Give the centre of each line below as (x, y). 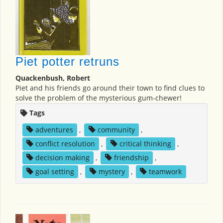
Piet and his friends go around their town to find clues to (110, 88)
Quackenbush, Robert (53, 78)
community (116, 129)
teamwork (166, 171)
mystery (111, 171)
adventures (54, 129)
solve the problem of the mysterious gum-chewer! (99, 98)
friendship (131, 157)
